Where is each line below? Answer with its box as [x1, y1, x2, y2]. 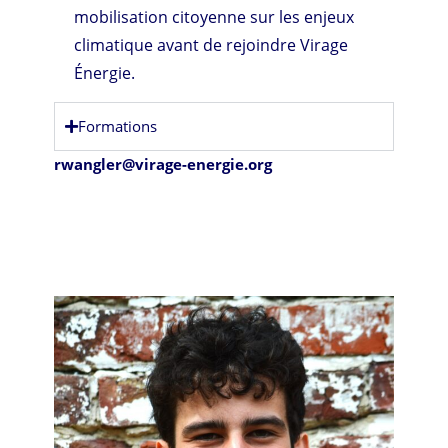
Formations [78, 115, 158, 136]
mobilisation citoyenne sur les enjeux [74, 5, 355, 28]
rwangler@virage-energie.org [54, 153, 273, 174]
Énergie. [74, 61, 136, 84]
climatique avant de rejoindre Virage [74, 33, 349, 56]
